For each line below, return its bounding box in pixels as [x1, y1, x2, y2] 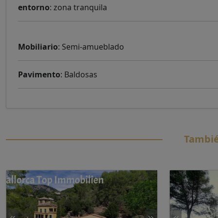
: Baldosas [60, 69, 97, 80]
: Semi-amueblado [58, 41, 124, 52]
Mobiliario [18, 41, 58, 52]
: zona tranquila [50, 2, 107, 13]
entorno [18, 2, 50, 13]
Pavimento [18, 69, 60, 80]
